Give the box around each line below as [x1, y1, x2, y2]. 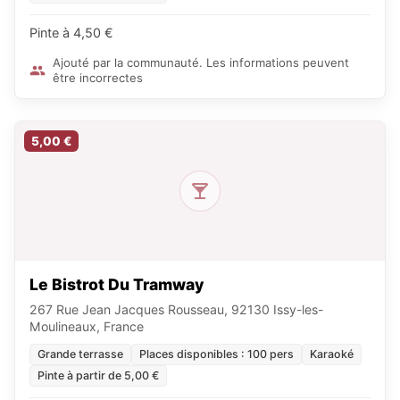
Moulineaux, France [29, 319, 144, 334]
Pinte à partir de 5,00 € [37, 369, 159, 382]
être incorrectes [53, 71, 143, 85]
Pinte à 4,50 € [29, 25, 113, 40]
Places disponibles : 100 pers [139, 347, 294, 361]
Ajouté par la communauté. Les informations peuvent [53, 55, 349, 70]
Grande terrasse [37, 347, 123, 361]
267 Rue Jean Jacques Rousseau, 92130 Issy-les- [29, 302, 323, 317]
